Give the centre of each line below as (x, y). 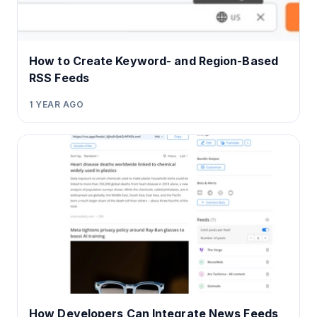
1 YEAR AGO (56, 104)
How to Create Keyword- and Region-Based (154, 60)
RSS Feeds (59, 77)
